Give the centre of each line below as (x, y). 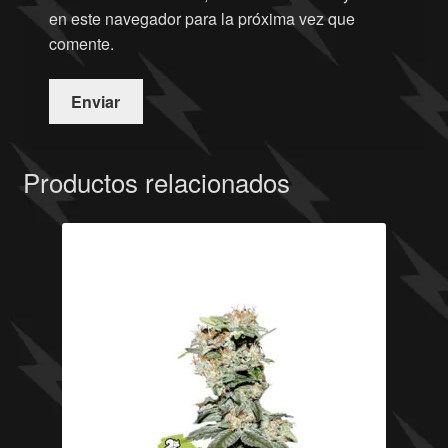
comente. (81, 44)
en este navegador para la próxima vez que (201, 19)
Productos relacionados (156, 181)
